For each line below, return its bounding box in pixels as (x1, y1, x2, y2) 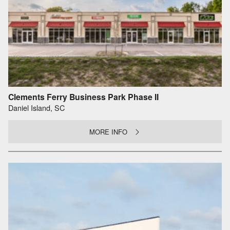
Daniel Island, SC (8, 102, 65, 113)
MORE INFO (89, 126, 128, 137)
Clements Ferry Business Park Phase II (8, 90, 159, 103)
